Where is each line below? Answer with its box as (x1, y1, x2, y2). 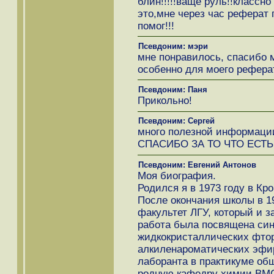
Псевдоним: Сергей (138, 116, 215, 126)
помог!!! (137, 20, 174, 32)
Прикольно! (137, 95, 192, 107)
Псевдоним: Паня (138, 85, 207, 95)
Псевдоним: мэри (138, 41, 208, 51)
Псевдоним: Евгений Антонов (138, 160, 256, 169)
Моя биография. (137, 169, 216, 182)
